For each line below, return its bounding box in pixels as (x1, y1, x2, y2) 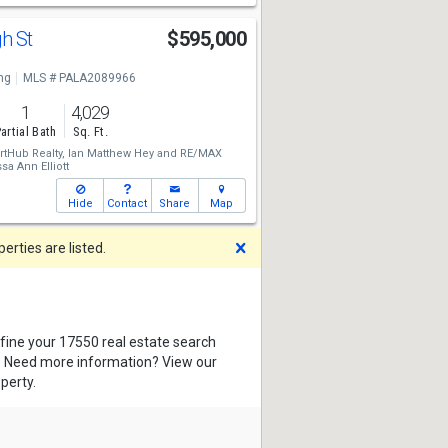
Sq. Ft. (72, 124, 108, 140)
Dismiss (250, 235, 320, 259)
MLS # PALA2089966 (22, 71, 136, 85)
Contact (107, 197, 148, 210)
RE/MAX (179, 147, 222, 160)
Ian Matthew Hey (67, 147, 154, 160)
